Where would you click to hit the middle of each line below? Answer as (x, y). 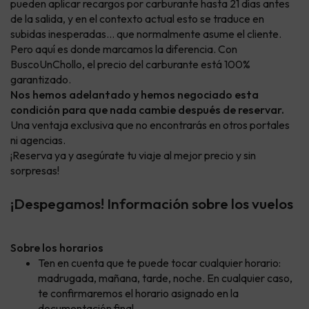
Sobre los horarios (57, 248)
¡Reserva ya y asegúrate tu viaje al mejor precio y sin (133, 156)
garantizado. (41, 80)
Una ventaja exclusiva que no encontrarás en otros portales (150, 125)
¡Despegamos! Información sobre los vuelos (152, 204)
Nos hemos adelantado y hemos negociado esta (134, 95)
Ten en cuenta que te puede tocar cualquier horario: (159, 263)
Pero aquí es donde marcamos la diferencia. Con (124, 49)
